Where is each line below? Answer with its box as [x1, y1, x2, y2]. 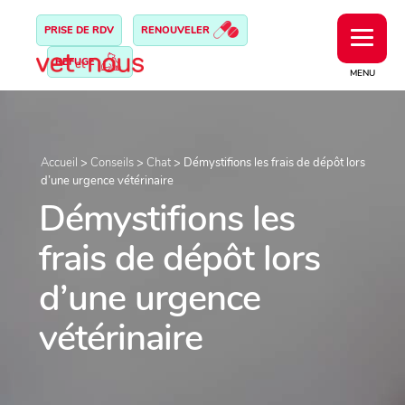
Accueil [41, 155, 78, 171]
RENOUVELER [141, 24, 212, 37]
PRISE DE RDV [44, 24, 114, 37]
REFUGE [55, 55, 98, 69]
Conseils [90, 155, 134, 171]
